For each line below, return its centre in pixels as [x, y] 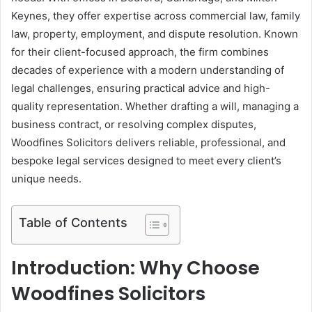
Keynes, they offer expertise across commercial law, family [156, 15]
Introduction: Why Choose [135, 267]
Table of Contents [73, 222]
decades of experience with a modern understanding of [148, 70]
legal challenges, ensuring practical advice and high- [141, 88]
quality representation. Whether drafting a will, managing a [155, 106]
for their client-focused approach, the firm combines [140, 52]
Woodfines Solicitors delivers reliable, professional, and [148, 142]
